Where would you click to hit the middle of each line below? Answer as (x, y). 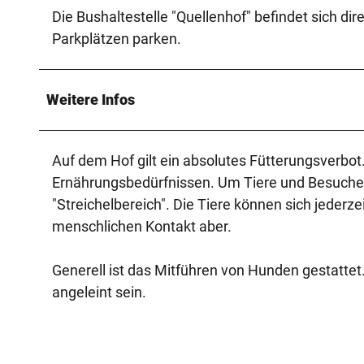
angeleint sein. (99, 292)
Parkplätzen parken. (117, 38)
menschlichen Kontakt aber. (142, 226)
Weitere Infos (91, 99)
